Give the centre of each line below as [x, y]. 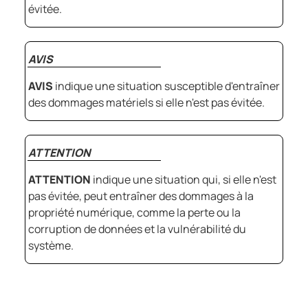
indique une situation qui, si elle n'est [184, 180]
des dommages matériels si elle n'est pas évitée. [146, 103]
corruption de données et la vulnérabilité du [137, 229]
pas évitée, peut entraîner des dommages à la [141, 196]
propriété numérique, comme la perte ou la [134, 213]
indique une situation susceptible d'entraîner [166, 86]
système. [51, 246]
